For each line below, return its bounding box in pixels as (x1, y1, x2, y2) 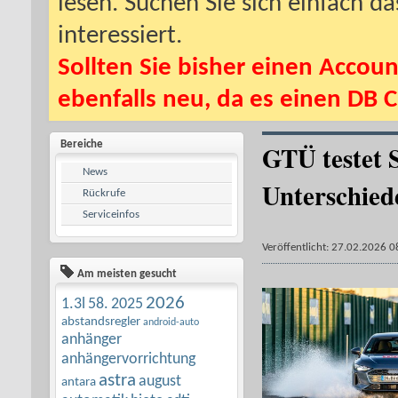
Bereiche (60, 138, 103, 150)
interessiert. (58, 23, 182, 49)
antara (61, 375, 96, 389)
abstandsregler (61, 314, 140, 329)
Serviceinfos (83, 208, 139, 220)
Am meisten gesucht (75, 267, 177, 280)
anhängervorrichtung (61, 350, 195, 368)
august (139, 372, 181, 390)
